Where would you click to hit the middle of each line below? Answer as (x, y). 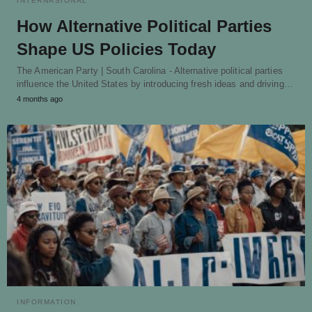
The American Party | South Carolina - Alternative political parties (150, 70)
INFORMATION (47, 302)
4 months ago (40, 99)
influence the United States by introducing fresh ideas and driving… (155, 84)
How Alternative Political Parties (144, 26)
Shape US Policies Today (116, 49)
